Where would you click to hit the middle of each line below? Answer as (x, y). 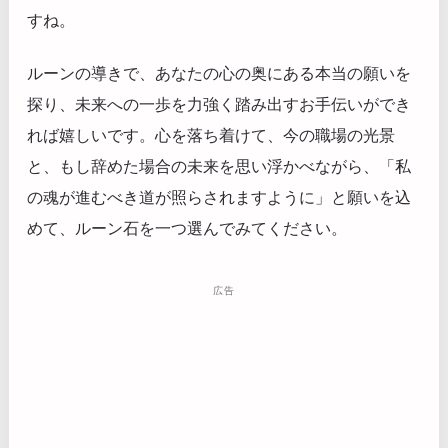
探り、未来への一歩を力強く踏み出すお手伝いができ (219, 103)
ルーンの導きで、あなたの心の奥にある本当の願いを (219, 72)
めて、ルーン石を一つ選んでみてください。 (187, 227)
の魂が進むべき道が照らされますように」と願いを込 (219, 196)
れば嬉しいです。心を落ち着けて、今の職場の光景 (211, 134)
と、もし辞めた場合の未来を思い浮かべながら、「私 (219, 165)
